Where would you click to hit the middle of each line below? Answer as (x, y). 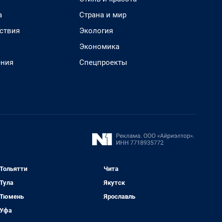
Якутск (114, 183)
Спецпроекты (103, 62)
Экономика (99, 47)
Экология (96, 31)
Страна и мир (103, 15)
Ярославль (120, 196)
